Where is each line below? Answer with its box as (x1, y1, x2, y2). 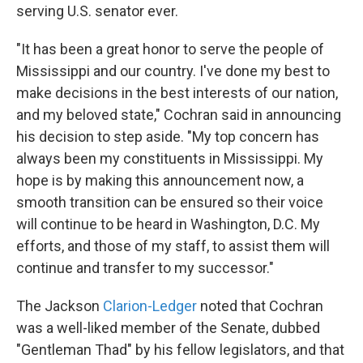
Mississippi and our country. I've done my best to (16, 62, 330, 80)
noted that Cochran (197, 297, 323, 315)
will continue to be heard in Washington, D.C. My (16, 216, 320, 233)
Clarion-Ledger (103, 297, 197, 315)
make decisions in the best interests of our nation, (16, 84, 338, 102)
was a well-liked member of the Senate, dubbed (16, 319, 320, 337)
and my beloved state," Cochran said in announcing (16, 106, 341, 124)
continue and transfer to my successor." (16, 259, 274, 277)
